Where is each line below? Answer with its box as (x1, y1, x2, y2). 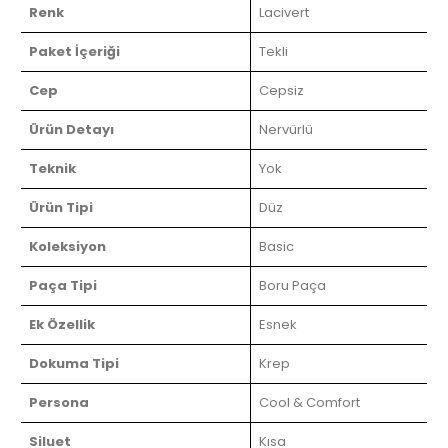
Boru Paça (259, 275, 326, 295)
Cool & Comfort (259, 392, 360, 412)
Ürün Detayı (29, 119, 114, 139)
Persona (29, 392, 89, 412)
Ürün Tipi (29, 197, 93, 217)
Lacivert (259, 2, 309, 22)
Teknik (29, 158, 76, 178)
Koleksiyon (29, 236, 106, 256)
